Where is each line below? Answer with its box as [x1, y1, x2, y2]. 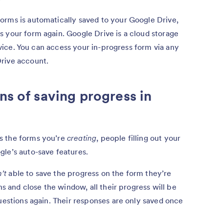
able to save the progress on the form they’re [6, 168, 172, 178]
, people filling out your [96, 132, 181, 143]
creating [66, 132, 97, 143]
